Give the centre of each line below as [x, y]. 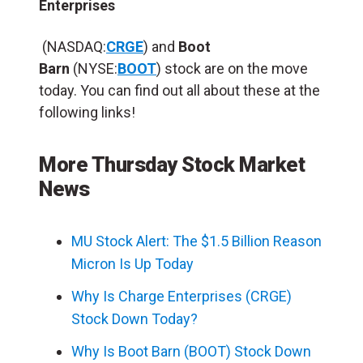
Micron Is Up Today [132, 263]
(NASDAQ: [73, 46]
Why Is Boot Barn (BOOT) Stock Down [191, 351]
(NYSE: [94, 68]
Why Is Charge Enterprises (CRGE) [181, 296]
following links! [87, 112]
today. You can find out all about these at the [179, 90]
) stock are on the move [232, 68]
